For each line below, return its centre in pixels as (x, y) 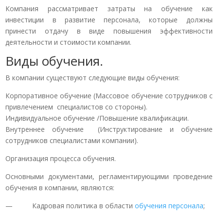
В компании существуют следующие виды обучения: (93, 77)
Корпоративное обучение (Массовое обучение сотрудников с (109, 95)
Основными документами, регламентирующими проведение (109, 176)
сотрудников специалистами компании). (72, 140)
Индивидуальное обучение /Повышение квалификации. (97, 118)
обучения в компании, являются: (60, 187)
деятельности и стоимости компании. (69, 42)
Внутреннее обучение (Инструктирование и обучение (109, 129)
